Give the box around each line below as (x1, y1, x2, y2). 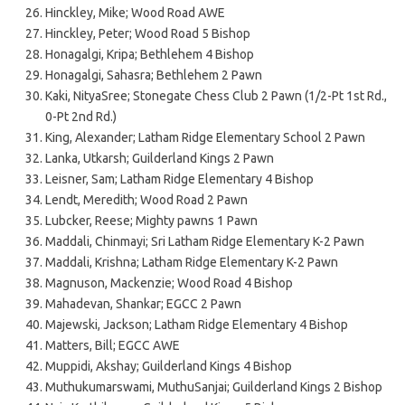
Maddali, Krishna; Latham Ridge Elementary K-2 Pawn (45, 254, 338, 269)
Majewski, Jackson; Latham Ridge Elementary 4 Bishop (45, 316, 348, 332)
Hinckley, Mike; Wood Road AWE (45, 5, 225, 20)
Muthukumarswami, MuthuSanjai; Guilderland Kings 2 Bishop (45, 379, 382, 394)
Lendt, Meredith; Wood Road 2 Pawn (45, 192, 248, 207)
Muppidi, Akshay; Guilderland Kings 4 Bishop (45, 358, 292, 373)
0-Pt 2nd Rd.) (45, 108, 117, 124)
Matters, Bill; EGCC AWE (45, 337, 180, 353)
